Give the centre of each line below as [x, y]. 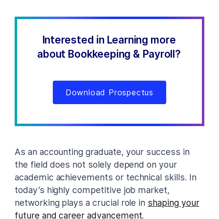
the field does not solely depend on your [96, 164]
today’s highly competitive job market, [92, 190]
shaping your [174, 202]
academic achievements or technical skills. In [106, 177]
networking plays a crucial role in [81, 202]
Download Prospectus [109, 92]
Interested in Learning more [109, 40]
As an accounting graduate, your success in [102, 152]
